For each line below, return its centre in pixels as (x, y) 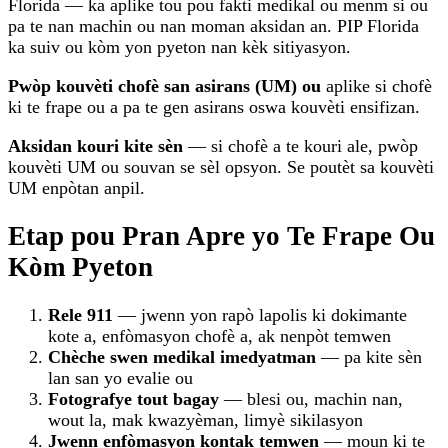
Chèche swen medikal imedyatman (182, 357)
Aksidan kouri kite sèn (95, 145)
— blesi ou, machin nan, (311, 399)
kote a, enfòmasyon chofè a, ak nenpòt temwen (219, 336)
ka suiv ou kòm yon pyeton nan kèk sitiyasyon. (179, 46)
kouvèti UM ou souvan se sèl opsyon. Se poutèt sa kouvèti (221, 166)
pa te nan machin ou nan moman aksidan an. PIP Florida (213, 25)
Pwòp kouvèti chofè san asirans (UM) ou (164, 85)
